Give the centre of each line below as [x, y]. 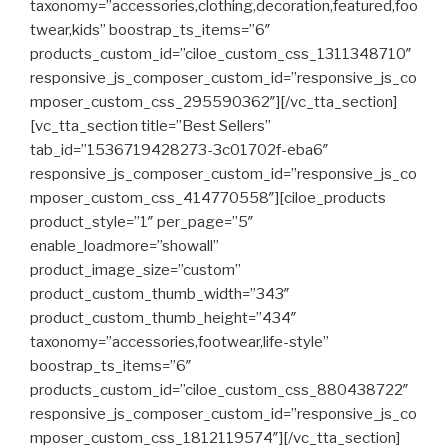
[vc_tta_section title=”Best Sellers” [150, 126]
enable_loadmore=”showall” [124, 246]
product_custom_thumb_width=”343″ [160, 294]
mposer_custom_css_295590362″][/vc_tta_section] [213, 102]
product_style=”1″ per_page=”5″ [142, 222]
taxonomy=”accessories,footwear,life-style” [179, 342]
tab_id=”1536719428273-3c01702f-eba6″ [179, 150]
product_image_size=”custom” [135, 270]
